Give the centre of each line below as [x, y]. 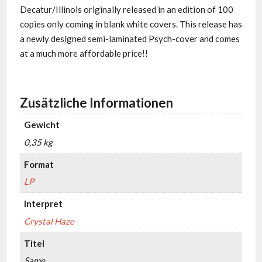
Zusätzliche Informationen [96, 102]
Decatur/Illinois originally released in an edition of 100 [126, 10]
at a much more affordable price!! [84, 54]
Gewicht [42, 125]
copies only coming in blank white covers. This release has [131, 24]
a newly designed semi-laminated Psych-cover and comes [130, 39]
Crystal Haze [49, 221]
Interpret [44, 204]
